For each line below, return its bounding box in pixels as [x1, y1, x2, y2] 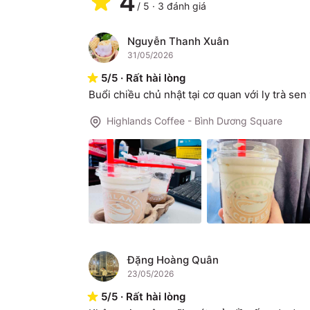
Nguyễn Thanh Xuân [127, 35, 229, 48]
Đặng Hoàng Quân [127, 253, 219, 267]
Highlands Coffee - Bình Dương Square [107, 115, 282, 127]
